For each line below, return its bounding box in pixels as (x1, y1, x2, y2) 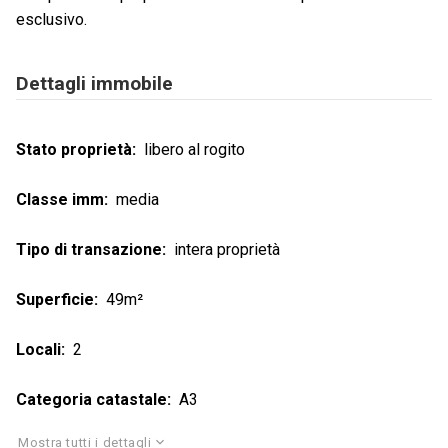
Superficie (16, 289, 94, 309)
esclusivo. (16, 10, 87, 30)
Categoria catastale (16, 389, 167, 409)
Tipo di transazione (16, 239, 162, 259)
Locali (16, 339, 61, 359)
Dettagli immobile (16, 72, 173, 96)
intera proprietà (174, 239, 280, 259)
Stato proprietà (16, 139, 132, 159)
